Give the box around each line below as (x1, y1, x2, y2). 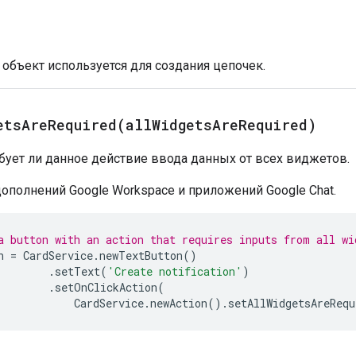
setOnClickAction (55, 279, 157, 295)
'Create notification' (107, 263, 242, 279)
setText (55, 263, 100, 279)
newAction (150, 295, 207, 311)
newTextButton (99, 247, 183, 263)
